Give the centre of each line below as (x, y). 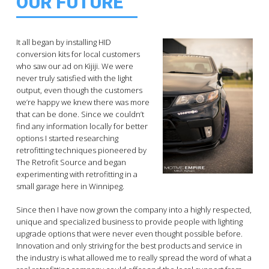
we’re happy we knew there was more (83, 102)
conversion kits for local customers (78, 54)
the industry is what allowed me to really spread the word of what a (134, 258)
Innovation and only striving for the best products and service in (129, 246)
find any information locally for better (82, 126)
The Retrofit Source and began (71, 162)
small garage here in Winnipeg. (70, 186)
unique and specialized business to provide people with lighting (129, 222)
